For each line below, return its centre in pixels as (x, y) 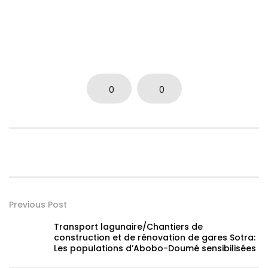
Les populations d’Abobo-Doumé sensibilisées (155, 249)
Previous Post (38, 205)
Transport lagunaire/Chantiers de (128, 227)
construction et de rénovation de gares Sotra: (155, 238)
